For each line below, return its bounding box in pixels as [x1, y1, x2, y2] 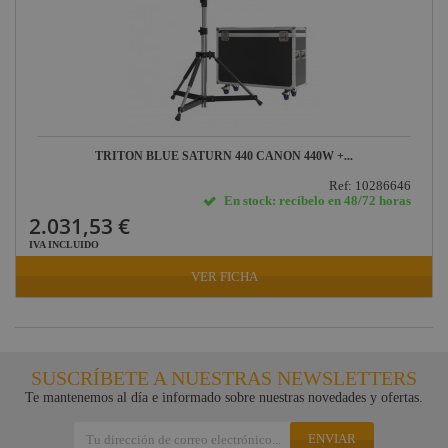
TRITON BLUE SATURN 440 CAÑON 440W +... [95, 149, 353, 164]
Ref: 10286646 [329, 178, 412, 194]
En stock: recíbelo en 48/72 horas [224, 193, 412, 209]
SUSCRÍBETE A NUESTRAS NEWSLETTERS [31, 367, 417, 390]
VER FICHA [190, 269, 258, 285]
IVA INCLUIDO [29, 239, 99, 251]
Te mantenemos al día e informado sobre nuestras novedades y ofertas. [25, 390, 423, 406]
